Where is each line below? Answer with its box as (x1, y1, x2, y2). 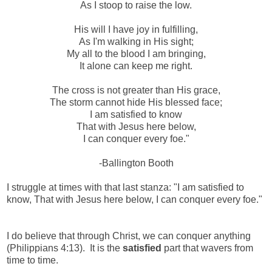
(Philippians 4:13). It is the (7, 242, 123, 253)
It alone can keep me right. (80, 60, 192, 71)
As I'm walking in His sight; (78, 36, 194, 47)
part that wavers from (164, 242, 253, 253)
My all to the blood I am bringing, (66, 48, 206, 59)
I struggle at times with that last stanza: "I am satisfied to (7, 182, 244, 192)
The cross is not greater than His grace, (52, 84, 220, 95)
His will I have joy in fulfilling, (74, 24, 198, 35)
